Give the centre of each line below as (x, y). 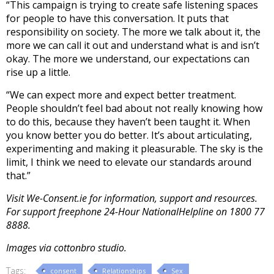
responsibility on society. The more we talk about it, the (133, 31)
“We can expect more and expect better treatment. (121, 94)
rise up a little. (38, 72)
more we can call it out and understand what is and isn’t (133, 45)
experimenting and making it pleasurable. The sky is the (135, 148)
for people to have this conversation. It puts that (117, 18)
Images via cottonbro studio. (68, 247)
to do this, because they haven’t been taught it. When (128, 121)
